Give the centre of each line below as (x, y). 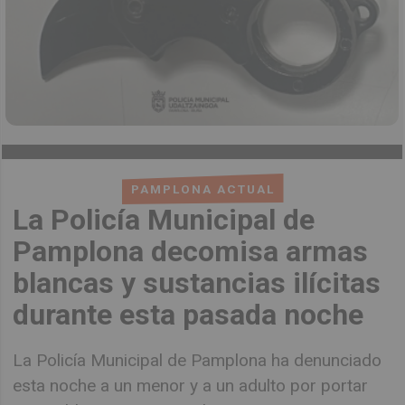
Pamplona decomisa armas (191, 251)
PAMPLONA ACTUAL (202, 188)
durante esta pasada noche (188, 314)
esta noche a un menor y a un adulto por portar (191, 386)
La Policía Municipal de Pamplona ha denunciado (198, 361)
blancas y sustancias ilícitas (197, 283)
